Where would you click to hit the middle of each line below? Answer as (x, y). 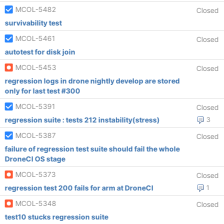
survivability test (33, 23)
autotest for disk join (40, 52)
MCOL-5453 (36, 67)
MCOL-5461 (35, 38)
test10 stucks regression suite (56, 217)
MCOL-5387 (35, 135)
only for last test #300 (42, 91)
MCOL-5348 (36, 203)
